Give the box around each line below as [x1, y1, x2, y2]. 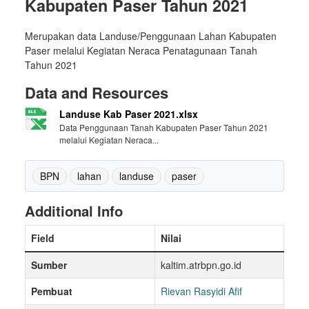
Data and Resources [25, 81, 168, 104]
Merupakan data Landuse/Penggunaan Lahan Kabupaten [25, 29, 277, 43]
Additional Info [25, 201, 123, 221]
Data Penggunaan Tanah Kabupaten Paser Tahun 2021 [59, 121, 268, 134]
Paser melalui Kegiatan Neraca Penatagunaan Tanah [25, 43, 257, 58]
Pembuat [31, 284, 72, 299]
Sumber [31, 258, 67, 272]
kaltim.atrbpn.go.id [161, 258, 241, 272]
